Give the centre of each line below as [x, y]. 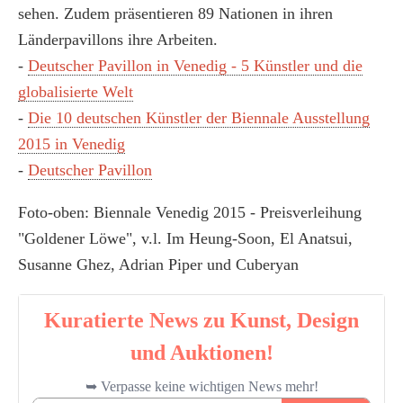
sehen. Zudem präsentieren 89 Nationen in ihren [175, 14]
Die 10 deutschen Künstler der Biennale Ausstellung [199, 118]
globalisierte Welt [76, 92]
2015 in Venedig [72, 144]
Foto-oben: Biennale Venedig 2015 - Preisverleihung [190, 213]
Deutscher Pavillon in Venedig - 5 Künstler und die [195, 66]
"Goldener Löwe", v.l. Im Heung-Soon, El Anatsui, [185, 239]
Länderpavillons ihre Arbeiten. [118, 40]
